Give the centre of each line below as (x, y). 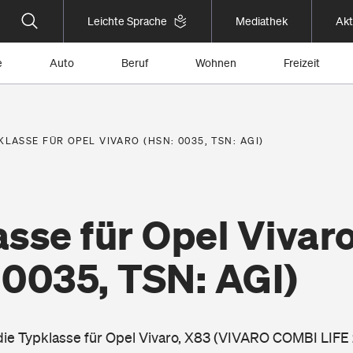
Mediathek (262, 21)
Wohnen (216, 63)
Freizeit (302, 63)
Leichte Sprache (127, 21)
